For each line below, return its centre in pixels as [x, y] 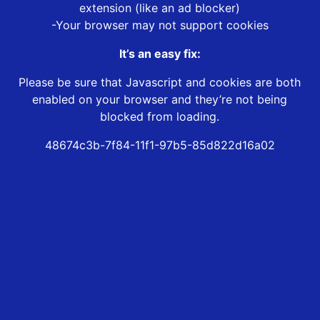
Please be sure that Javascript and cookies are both [160, 82]
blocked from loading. [160, 117]
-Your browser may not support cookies [160, 25]
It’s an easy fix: [160, 54]
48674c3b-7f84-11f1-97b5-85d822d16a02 [160, 145]
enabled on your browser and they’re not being [160, 100]
